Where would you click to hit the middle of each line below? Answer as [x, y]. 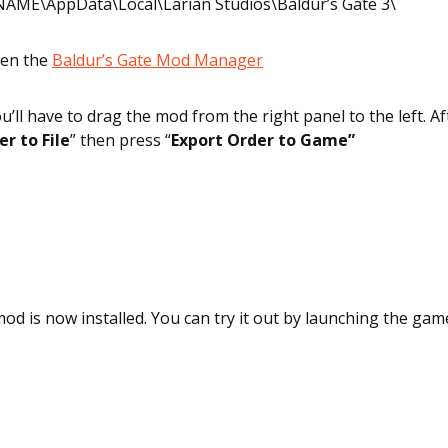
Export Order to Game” [263, 140]
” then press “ [120, 140]
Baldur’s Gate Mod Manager [157, 60]
